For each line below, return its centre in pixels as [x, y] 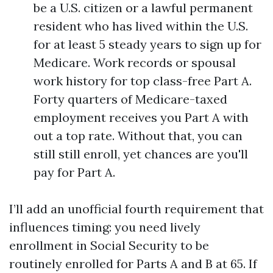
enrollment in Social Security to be [109, 245]
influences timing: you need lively [105, 227]
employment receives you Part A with [141, 117]
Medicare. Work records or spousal [135, 62]
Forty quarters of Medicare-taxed [130, 99]
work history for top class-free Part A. [143, 81]
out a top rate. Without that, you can [138, 136]
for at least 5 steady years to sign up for [147, 44]
